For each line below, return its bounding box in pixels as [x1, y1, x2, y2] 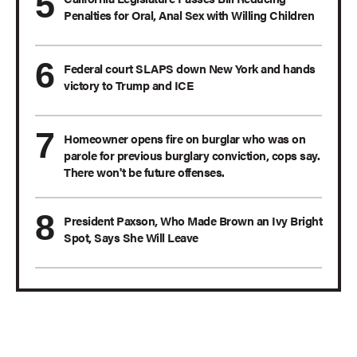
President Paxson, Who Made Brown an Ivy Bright [64, 212, 322, 229]
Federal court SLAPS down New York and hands [64, 60, 316, 77]
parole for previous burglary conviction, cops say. [64, 147, 320, 164]
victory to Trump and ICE [64, 76, 193, 94]
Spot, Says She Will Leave [64, 229, 198, 246]
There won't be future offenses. [64, 163, 225, 181]
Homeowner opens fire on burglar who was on [64, 130, 305, 147]
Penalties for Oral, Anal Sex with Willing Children [64, 6, 314, 24]
